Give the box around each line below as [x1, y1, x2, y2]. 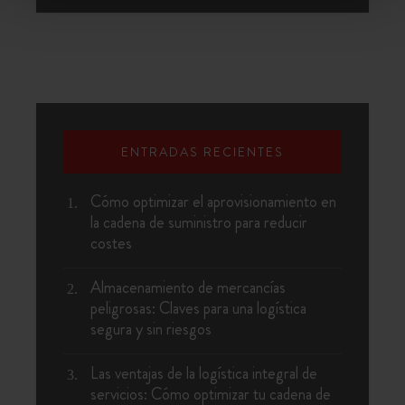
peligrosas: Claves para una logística [90, 297, 306, 321]
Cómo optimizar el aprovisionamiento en [90, 190, 336, 214]
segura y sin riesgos [90, 317, 212, 342]
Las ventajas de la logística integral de [90, 362, 317, 386]
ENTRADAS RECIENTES [121, 143, 284, 162]
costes [90, 231, 132, 256]
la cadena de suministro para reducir [90, 211, 307, 235]
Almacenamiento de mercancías [90, 276, 286, 300]
